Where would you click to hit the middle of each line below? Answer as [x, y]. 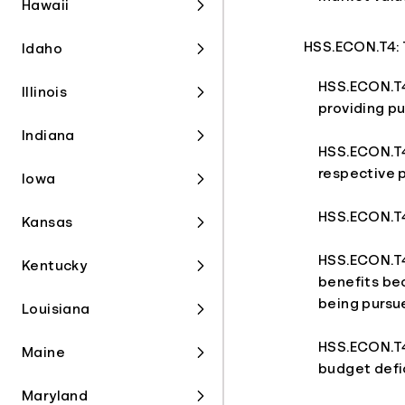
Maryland [55, 396]
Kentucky [55, 266]
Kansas [47, 222]
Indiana [48, 136]
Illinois [45, 92]
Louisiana [56, 309]
